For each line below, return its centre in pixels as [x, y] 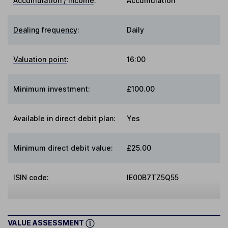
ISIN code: [31, 178]
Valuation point [40, 60]
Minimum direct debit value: [63, 148]
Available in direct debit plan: [65, 119]
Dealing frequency [46, 30]
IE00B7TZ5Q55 [153, 178]
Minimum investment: [52, 89]
